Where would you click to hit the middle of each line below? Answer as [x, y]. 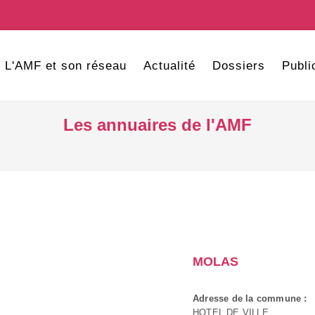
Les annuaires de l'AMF [157, 125]
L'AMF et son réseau [65, 66]
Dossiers [238, 66]
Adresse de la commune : [250, 298]
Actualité [169, 66]
